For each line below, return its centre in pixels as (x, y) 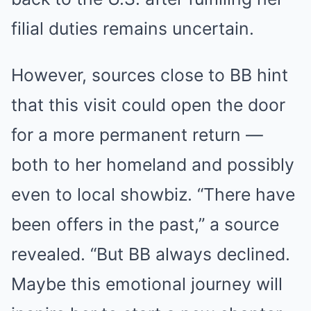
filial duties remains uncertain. (133, 29)
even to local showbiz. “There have (153, 195)
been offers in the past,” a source (145, 225)
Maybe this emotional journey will (147, 284)
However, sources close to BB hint (150, 75)
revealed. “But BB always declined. (151, 254)
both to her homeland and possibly (153, 165)
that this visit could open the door (148, 105)
